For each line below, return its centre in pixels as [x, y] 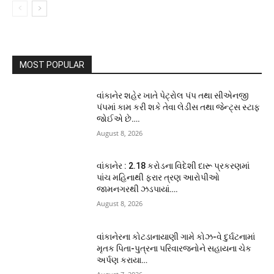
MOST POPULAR [52, 65]
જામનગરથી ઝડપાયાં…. [138, 189]
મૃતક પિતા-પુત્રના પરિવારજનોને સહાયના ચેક [174, 249]
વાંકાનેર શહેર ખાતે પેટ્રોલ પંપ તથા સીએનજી [173, 95]
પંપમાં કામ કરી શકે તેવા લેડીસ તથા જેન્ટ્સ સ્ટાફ [179, 107]
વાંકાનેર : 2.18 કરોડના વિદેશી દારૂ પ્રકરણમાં [173, 166]
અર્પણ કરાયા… [122, 260]
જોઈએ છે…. [119, 118]
